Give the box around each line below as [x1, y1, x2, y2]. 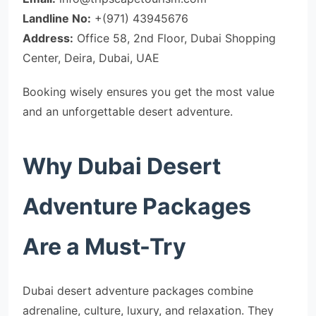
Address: [23, 31, 73, 45]
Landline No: [23, 11, 91, 25]
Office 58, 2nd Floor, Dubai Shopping [73, 31, 276, 45]
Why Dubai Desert [23, 152, 221, 180]
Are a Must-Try [23, 233, 186, 260]
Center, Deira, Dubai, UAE [23, 51, 159, 65]
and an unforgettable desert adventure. [23, 104, 233, 119]
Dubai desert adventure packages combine [23, 284, 253, 298]
